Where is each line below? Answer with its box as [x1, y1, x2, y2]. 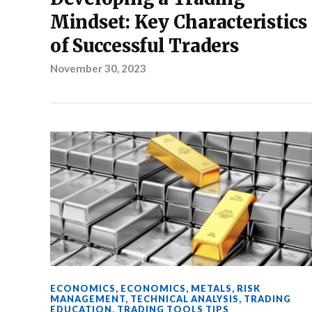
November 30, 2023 [50, 61, 146, 75]
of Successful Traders [50, 34, 239, 57]
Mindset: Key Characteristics [50, 10, 307, 33]
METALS [191, 283, 232, 295]
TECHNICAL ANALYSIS [130, 293, 239, 305]
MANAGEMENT [50, 293, 125, 305]
